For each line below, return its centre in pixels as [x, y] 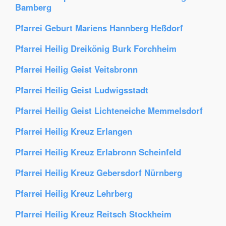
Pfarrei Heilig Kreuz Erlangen [74, 131]
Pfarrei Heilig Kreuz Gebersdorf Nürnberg [99, 173]
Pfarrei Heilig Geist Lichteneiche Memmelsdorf [109, 110]
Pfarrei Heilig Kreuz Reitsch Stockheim [93, 214]
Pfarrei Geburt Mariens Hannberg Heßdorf [99, 28]
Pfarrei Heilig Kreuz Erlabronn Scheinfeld [98, 152]
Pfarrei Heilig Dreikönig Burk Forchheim [96, 48]
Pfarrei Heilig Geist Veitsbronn [76, 69]
